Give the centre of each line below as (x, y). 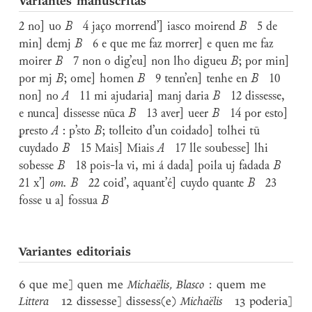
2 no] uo (42, 27)
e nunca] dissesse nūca (74, 114)
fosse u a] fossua (60, 201)
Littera (40, 301)
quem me (242, 284)
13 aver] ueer (174, 114)
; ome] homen (101, 79)
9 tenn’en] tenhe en (198, 79)
